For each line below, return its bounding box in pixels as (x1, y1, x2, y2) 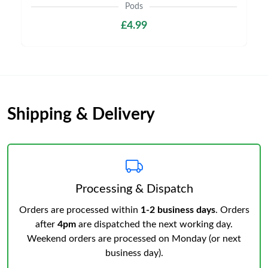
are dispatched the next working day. (76, 220, 233, 229)
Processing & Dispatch (75, 183, 193, 195)
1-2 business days (140, 205, 215, 215)
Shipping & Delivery (7, 106, 155, 123)
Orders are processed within (19, 205, 141, 215)
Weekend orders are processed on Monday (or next (27, 234, 241, 243)
